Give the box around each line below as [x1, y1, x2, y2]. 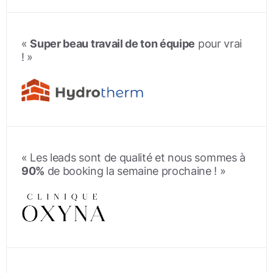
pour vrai [195, 37, 242, 51]
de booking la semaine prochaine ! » [44, 165, 226, 178]
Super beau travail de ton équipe [30, 37, 196, 51]
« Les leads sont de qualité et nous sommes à [21, 151, 246, 165]
